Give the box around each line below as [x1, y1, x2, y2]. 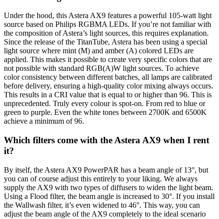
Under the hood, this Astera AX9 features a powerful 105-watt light [4, 11, 212, 20]
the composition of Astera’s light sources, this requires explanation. [4, 29, 209, 38]
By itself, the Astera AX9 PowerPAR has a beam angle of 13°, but [4, 165, 208, 174]
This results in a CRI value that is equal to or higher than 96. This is [4, 90, 212, 99]
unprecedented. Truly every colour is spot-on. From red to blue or [4, 99, 205, 108]
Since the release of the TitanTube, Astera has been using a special [4, 38, 207, 46]
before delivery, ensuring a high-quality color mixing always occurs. [4, 82, 213, 90]
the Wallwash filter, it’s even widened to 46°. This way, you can [4, 200, 200, 209]
